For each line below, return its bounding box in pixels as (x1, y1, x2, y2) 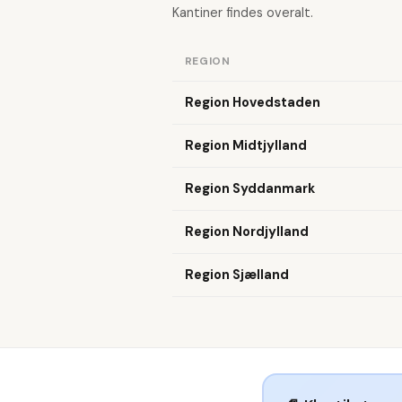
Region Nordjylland (184, 222, 309, 240)
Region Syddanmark (184, 179, 315, 197)
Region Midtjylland (184, 135, 307, 154)
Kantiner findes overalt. (172, 4, 313, 21)
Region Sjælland (184, 265, 289, 284)
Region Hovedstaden (184, 92, 320, 111)
